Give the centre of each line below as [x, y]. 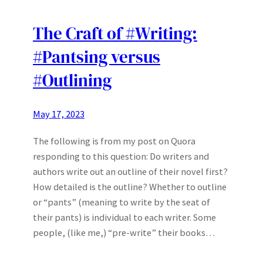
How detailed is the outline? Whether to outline [130, 186]
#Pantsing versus [97, 57]
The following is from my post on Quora [114, 141]
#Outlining [72, 80]
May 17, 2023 [59, 114]
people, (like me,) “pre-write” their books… [124, 232]
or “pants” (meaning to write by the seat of [122, 202]
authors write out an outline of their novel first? [130, 171]
